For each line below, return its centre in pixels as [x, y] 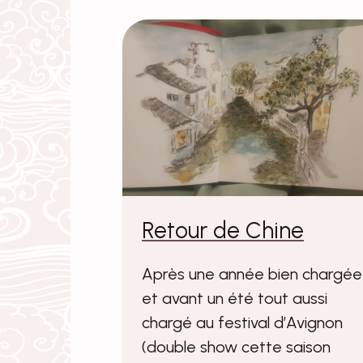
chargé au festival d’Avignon [242, 323]
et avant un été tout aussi [235, 299]
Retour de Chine [223, 231]
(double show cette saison [236, 347]
